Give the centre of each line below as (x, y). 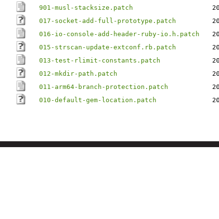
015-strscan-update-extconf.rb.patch (108, 47)
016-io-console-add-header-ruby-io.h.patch (119, 34)
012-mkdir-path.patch (78, 74)
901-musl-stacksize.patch (86, 8)
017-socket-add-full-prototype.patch (108, 21)
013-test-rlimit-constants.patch (100, 60)
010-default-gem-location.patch (98, 100)
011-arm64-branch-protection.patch (104, 87)
